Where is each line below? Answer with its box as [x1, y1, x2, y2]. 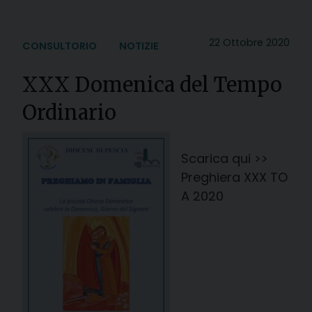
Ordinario [22, 100, 116, 125]
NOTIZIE [119, 38, 159, 53]
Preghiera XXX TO [181, 168, 288, 186]
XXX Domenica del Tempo [22, 72, 282, 97]
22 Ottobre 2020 [209, 35, 290, 49]
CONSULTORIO [22, 38, 97, 53]
